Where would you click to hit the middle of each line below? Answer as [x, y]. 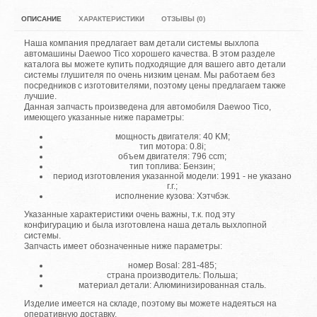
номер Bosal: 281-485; [173, 266]
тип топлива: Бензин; [173, 167]
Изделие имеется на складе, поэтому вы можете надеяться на [151, 304]
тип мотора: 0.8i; [172, 147]
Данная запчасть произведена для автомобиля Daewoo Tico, [148, 107]
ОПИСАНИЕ [42, 19]
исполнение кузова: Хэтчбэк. [172, 196]
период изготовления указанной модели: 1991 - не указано [173, 177]
